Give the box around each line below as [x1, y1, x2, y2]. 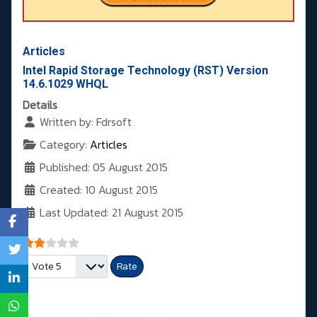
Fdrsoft [96, 113, 132, 131]
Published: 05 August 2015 [40, 158, 168, 176]
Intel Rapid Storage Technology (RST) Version [23, 64, 268, 78]
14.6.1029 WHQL [23, 77, 108, 91]
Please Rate [22, 254, 81, 272]
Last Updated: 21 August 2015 [40, 204, 183, 221]
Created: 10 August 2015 [40, 181, 158, 199]
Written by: [37, 113, 96, 131]
